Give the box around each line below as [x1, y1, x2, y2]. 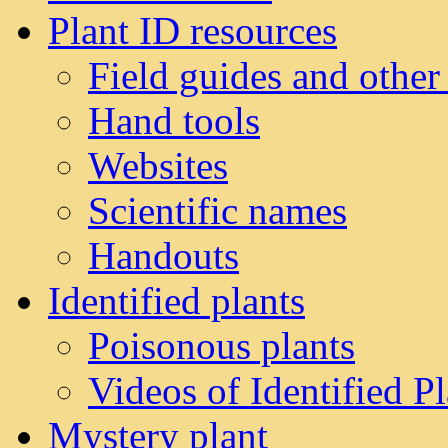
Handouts [88, 234, 239, 277]
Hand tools [88, 99, 260, 142]
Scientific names [88, 189, 347, 232]
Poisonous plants [88, 324, 355, 367]
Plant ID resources [48, 9, 337, 52]
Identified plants [48, 279, 305, 322]
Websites [88, 144, 228, 187]
